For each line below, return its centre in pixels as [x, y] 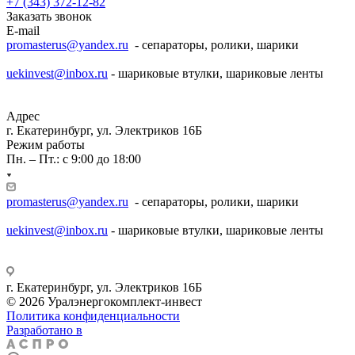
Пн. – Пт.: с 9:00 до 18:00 [74, 159]
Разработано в [44, 330]
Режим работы [46, 145]
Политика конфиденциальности [93, 316]
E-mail [23, 31]
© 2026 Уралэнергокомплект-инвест [104, 302]
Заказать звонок [49, 17]
